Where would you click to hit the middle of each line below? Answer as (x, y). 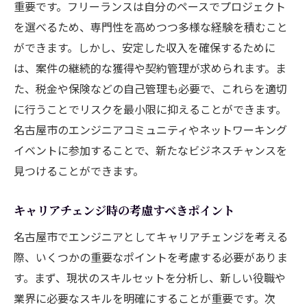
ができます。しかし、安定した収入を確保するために (145, 47)
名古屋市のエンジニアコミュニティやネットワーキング (150, 129)
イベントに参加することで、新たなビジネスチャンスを (150, 150)
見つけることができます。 (79, 170)
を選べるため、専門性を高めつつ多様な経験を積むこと (151, 26)
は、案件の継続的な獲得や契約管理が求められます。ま (150, 67)
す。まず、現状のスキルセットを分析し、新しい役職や (150, 277)
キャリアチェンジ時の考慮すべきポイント (124, 210)
